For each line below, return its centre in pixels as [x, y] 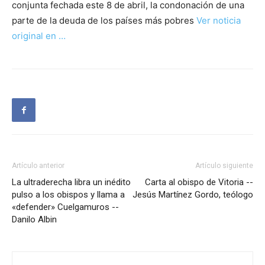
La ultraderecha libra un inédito [71, 182]
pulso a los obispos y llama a [68, 195]
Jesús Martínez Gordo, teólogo [193, 195]
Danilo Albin [34, 220]
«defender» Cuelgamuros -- [65, 207]
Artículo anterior [38, 166]
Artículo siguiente [224, 166]
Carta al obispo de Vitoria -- [199, 182]
